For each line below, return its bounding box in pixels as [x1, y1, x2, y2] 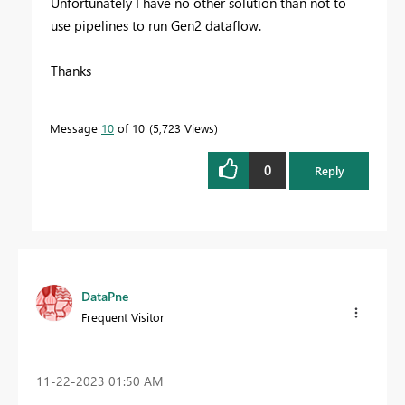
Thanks [51, 61, 91, 80]
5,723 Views [153, 119, 214, 136]
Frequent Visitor [81, 308, 165, 325]
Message [50, 119, 101, 136]
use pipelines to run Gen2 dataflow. [51, 15, 261, 34]
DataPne [81, 287, 128, 305]
